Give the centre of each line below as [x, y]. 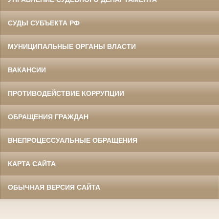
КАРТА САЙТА [32, 164]
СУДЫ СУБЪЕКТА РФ [44, 23]
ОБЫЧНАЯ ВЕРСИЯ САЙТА [54, 187]
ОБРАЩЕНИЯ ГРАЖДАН [48, 117]
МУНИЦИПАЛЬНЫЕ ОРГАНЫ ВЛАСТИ [72, 47]
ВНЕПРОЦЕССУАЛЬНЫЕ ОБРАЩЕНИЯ [73, 141]
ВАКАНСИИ [27, 70]
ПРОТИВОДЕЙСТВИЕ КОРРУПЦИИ [66, 94]
